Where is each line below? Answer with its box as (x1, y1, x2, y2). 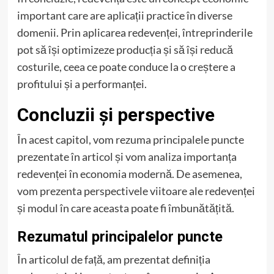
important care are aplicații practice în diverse (17, 9, 232, 23)
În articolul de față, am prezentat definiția (17, 253, 210, 267)
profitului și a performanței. (17, 77, 147, 91)
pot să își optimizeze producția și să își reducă (17, 43, 233, 57)
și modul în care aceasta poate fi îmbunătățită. (17, 201, 234, 215)
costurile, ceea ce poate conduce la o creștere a (17, 60, 235, 74)
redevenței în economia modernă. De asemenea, (17, 167, 242, 181)
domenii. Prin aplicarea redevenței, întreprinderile (17, 26, 253, 40)
